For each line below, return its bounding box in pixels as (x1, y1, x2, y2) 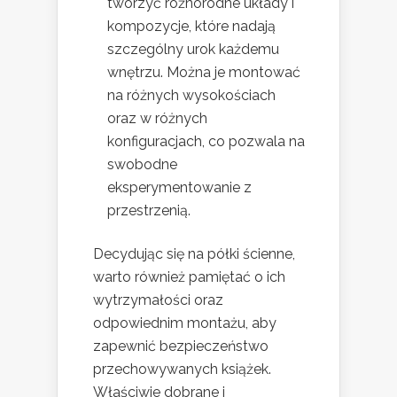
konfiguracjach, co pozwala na (107, 133, 305, 151)
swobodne (107, 156, 177, 174)
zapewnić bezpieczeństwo (93, 338, 269, 355)
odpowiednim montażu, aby (93, 315, 276, 332)
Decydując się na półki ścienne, (93, 245, 295, 263)
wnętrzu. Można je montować (107, 64, 300, 82)
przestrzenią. (107, 202, 191, 220)
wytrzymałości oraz (93, 292, 223, 309)
